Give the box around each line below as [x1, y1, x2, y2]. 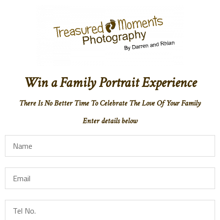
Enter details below [82, 116, 137, 126]
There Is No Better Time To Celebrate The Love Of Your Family [19, 98, 201, 109]
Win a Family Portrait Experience [24, 73, 196, 92]
